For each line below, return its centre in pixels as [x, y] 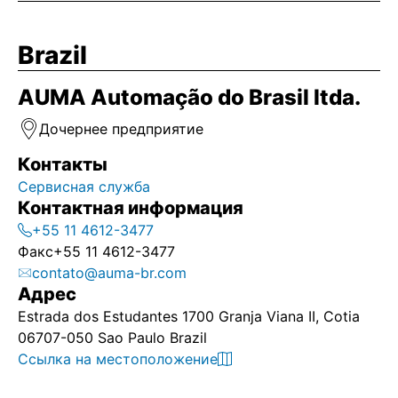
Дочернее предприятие [121, 129]
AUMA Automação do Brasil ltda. [189, 97]
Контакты [63, 164]
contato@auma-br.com [109, 273]
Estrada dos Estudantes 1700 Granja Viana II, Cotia [189, 316]
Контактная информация [131, 208]
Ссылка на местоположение [118, 359]
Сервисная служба [86, 187]
